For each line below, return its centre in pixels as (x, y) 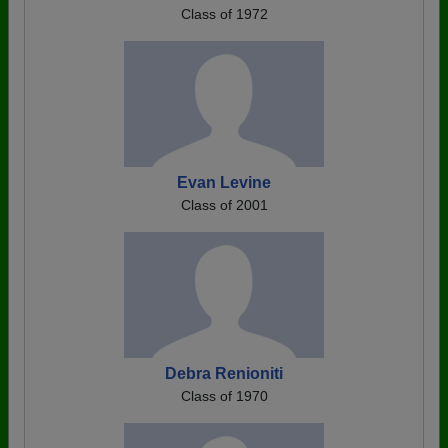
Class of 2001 (224, 205)
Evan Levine (224, 182)
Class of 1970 (224, 396)
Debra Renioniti (224, 373)
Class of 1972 (224, 14)
